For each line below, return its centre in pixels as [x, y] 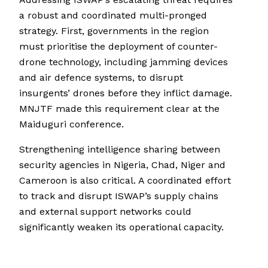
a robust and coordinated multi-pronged [113, 16]
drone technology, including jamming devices [124, 62]
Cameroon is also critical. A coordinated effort [125, 181]
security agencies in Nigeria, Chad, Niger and [122, 165]
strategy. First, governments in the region [114, 31]
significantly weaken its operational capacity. [121, 227]
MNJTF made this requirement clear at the [119, 109]
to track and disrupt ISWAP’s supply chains [119, 196]
